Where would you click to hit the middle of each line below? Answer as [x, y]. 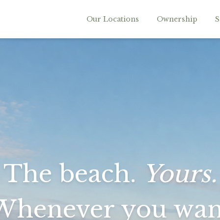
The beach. [73, 174]
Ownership [177, 19]
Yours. [180, 174]
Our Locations [113, 19]
